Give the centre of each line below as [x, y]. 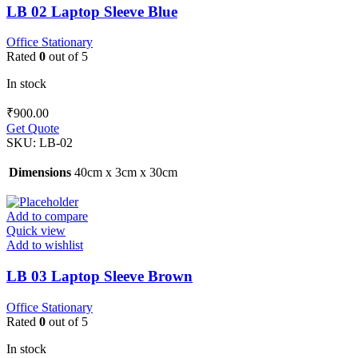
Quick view [36, 231]
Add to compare [47, 217]
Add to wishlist [45, 245]
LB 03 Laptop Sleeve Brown [99, 276]
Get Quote [33, 129]
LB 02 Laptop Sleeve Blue [92, 11]
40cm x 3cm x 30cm [126, 173]
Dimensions [40, 173]
